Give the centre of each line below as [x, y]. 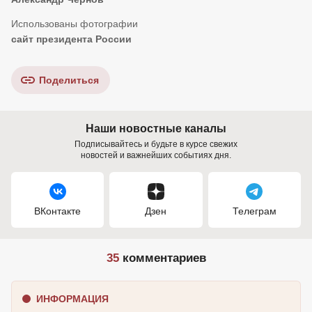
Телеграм [254, 211]
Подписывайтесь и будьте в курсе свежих [156, 145]
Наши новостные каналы [156, 129]
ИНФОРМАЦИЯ [72, 299]
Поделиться [69, 80]
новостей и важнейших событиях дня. [156, 156]
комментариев [162, 258]
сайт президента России [71, 39]
